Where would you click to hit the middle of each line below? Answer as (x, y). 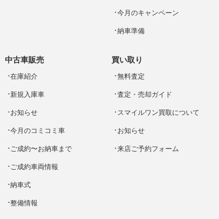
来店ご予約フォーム (148, 149)
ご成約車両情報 (34, 167)
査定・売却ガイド (144, 95)
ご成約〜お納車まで (41, 149)
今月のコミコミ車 (38, 131)
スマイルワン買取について (158, 113)
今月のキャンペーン (148, 13)
